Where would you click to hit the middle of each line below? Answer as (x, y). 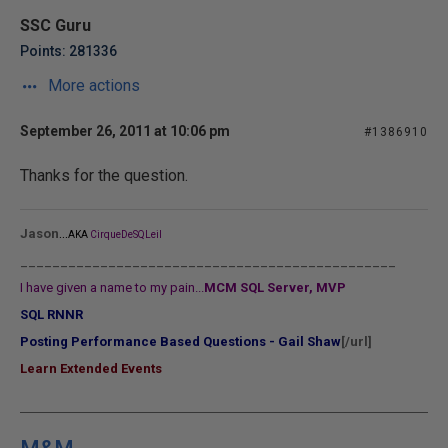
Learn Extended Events (91, 368)
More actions (92, 85)
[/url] (356, 341)
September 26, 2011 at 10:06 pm (125, 131)
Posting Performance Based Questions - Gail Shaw (180, 341)
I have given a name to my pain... (112, 287)
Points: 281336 (68, 51)
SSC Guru (55, 25)
